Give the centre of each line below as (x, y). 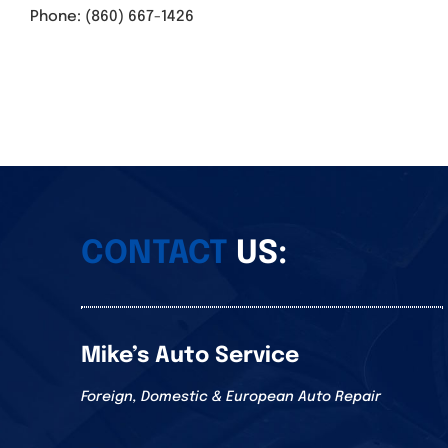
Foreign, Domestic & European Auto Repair (230, 397)
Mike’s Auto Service (189, 356)
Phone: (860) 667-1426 (112, 17)
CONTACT (154, 255)
